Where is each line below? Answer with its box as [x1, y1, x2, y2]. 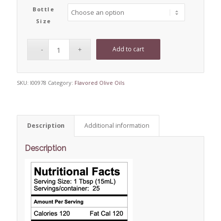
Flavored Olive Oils [74, 79, 124, 87]
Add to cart [112, 45, 144, 54]
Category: [47, 79, 74, 87]
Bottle [33, 5, 55, 13]
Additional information [84, 121, 149, 130]
